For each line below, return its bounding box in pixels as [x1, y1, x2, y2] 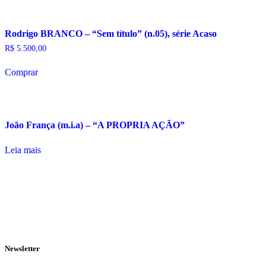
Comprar [5, 66, 38, 77]
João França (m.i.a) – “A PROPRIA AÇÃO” [5, 120, 185, 131]
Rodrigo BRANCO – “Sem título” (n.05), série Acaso [5, 28, 217, 39]
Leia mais [5, 145, 41, 156]
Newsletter [5, 244, 40, 254]
